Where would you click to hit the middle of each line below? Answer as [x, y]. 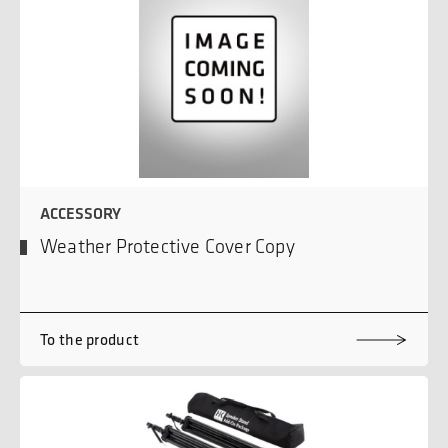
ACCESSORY [80, 214]
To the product [90, 339]
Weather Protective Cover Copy [167, 246]
